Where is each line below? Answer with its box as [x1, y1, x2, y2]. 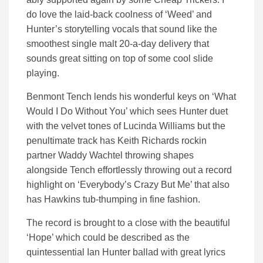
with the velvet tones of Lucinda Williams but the [26, 121, 225, 131]
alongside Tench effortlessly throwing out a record [26, 165, 232, 176]
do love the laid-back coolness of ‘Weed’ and [26, 9, 212, 20]
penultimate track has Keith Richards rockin [26, 136, 207, 146]
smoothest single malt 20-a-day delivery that [26, 39, 209, 49]
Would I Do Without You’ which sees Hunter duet [26, 106, 228, 117]
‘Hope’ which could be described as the [26, 232, 190, 243]
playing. [26, 68, 59, 79]
